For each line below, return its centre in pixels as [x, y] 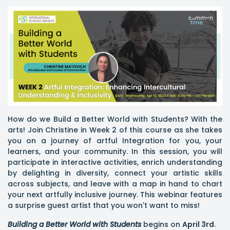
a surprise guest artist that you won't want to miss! [104, 205]
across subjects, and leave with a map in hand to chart [115, 184]
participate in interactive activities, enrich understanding [115, 162]
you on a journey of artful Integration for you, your [115, 140]
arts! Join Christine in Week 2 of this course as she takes [115, 130]
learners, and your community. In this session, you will [115, 151]
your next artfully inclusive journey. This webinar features [115, 194]
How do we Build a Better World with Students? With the [115, 119]
